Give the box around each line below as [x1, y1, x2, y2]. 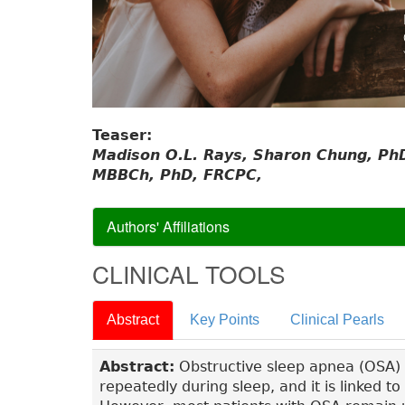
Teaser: [92, 127, 157, 145]
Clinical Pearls [290, 312, 384, 328]
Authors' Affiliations [107, 216, 230, 238]
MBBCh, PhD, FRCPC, [92, 166, 262, 184]
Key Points [190, 312, 259, 328]
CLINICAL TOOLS [92, 257, 286, 291]
